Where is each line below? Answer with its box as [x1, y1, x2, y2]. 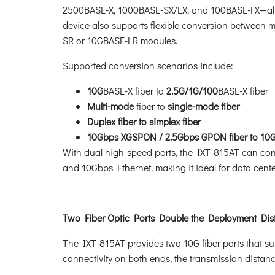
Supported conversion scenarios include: [63, 58, 233, 72]
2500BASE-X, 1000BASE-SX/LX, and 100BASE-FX [63, 2, 260, 16]
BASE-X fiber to [103, 83, 164, 97]
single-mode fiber [165, 99, 239, 112]
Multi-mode [87, 99, 134, 112]
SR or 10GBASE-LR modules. [63, 33, 177, 47]
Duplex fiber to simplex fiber [87, 114, 201, 128]
